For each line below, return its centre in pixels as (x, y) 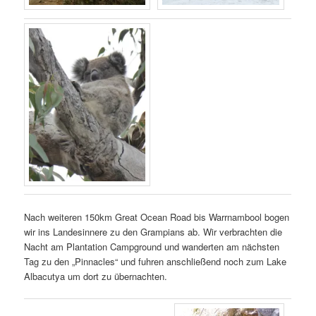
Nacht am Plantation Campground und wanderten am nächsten (152, 246)
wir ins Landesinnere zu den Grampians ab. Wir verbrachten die (153, 231)
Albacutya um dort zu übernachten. (96, 276)
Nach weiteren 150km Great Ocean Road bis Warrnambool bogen (157, 217)
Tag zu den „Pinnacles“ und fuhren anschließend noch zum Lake (156, 261)
